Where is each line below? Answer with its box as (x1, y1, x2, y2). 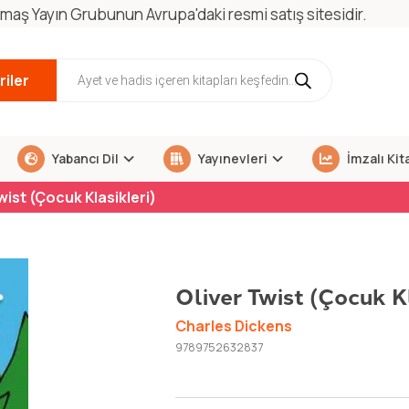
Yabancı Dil (48, 149, 119, 167)
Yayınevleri (195, 149, 268, 167)
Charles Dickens (174, 316, 292, 337)
